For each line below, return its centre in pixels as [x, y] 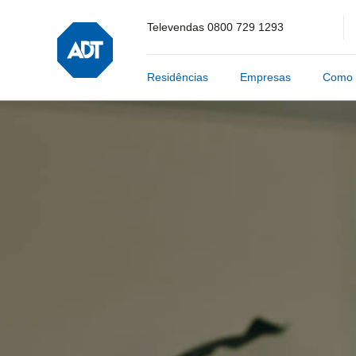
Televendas [177, 27]
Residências [178, 77]
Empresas [265, 77]
